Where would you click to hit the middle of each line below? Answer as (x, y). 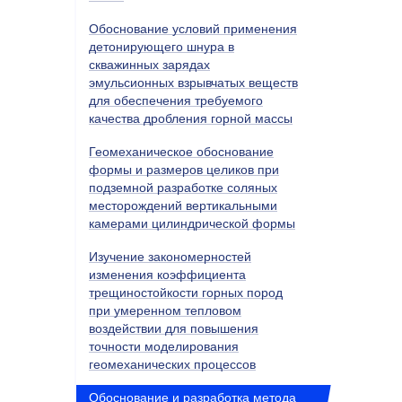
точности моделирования (164, 346)
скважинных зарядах (149, 64)
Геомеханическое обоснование (181, 151)
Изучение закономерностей (170, 256)
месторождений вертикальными (183, 205)
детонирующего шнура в (162, 46)
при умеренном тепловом (165, 310)
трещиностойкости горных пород (186, 292)
